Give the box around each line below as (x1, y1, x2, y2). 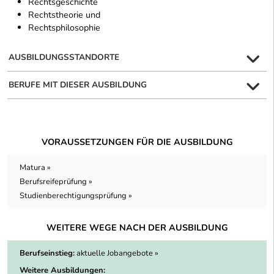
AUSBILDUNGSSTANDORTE (9, 51, 119, 64)
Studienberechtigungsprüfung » (20, 190, 132, 202)
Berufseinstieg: (20, 248, 75, 259)
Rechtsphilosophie (28, 21, 100, 34)
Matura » (20, 162, 51, 174)
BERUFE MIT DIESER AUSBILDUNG (9, 79, 147, 91)
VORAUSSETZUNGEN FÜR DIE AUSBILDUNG (41, 136, 233, 149)
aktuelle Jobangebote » (76, 248, 158, 259)
